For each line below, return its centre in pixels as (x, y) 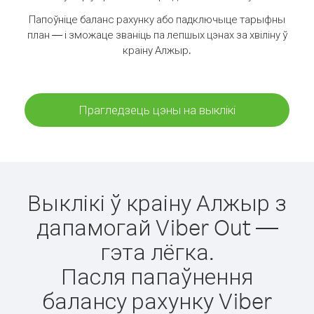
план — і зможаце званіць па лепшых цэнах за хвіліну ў (157, 35)
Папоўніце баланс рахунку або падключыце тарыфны (157, 19)
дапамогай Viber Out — (157, 227)
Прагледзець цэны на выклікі (157, 110)
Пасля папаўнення (157, 276)
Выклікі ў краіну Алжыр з (157, 202)
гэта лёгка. (157, 251)
